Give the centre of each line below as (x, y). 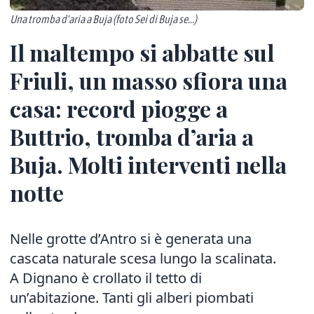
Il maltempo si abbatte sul (142, 52)
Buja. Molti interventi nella (148, 164)
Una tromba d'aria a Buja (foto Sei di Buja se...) (103, 19)
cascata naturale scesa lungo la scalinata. (143, 258)
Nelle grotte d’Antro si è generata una (131, 238)
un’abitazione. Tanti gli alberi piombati (132, 297)
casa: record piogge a (119, 108)
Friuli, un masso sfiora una (149, 80)
